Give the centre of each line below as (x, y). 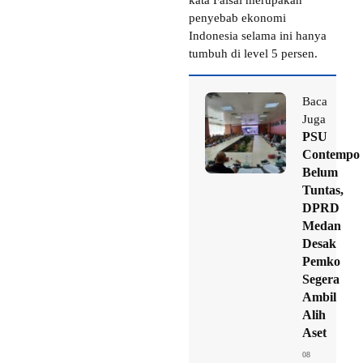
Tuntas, (323, 190)
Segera (321, 280)
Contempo (331, 155)
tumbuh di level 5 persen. (253, 54)
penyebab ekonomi (237, 18)
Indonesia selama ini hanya (258, 36)
